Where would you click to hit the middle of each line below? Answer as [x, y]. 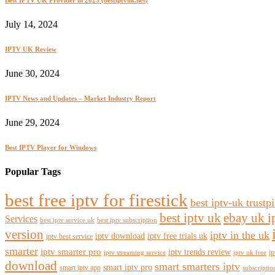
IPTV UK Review [31, 49]
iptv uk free [250, 252]
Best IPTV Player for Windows [51, 147]
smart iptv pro [128, 267]
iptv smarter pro [71, 251]
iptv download [120, 236]
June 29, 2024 [32, 122]
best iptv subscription [127, 220]
